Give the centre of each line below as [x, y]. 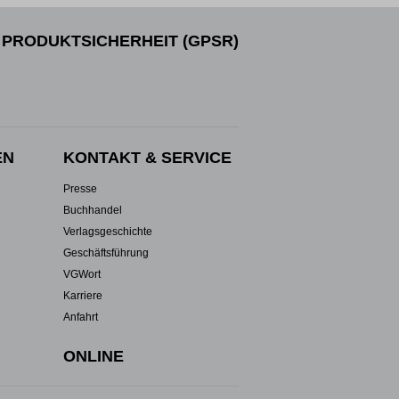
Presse [81, 189]
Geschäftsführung [106, 253]
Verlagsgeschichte [108, 232]
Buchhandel [93, 210]
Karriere [83, 296]
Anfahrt [81, 317]
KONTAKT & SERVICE [148, 158]
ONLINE [94, 356]
